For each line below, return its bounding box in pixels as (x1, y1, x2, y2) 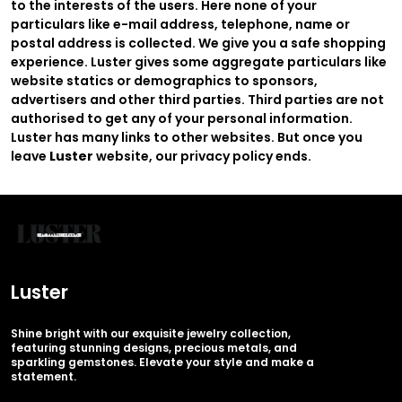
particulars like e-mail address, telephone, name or (11, 14, 350, 33)
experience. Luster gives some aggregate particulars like (11, 52, 387, 71)
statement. (11, 368, 76, 384)
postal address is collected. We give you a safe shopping (11, 33, 386, 52)
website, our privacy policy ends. (96, 146, 311, 165)
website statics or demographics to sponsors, (11, 71, 318, 90)
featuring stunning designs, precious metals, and (11, 339, 297, 355)
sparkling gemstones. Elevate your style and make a (11, 354, 314, 370)
